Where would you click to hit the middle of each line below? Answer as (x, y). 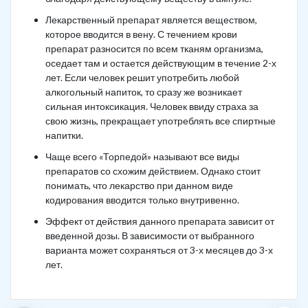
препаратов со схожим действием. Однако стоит (153, 171)
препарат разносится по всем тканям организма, (154, 48)
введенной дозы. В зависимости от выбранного (150, 235)
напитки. (64, 135)
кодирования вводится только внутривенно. (142, 200)
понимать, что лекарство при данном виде (139, 185)
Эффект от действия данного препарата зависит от (160, 221)
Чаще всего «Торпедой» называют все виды (142, 156)
